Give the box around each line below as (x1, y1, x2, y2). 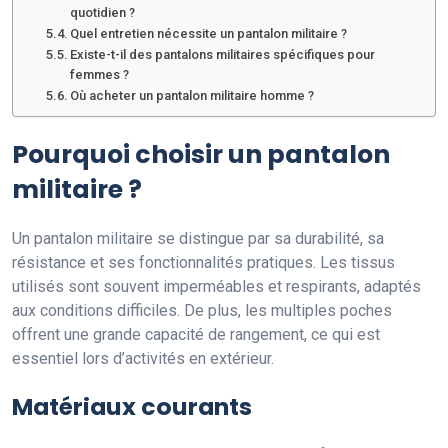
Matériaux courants (12, 389, 252, 423)
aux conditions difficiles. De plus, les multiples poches (12, 300, 392, 320)
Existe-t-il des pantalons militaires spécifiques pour (70, 46, 376, 62)
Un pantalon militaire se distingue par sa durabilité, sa (12, 228, 384, 248)
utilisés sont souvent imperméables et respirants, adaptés (12, 276, 421, 296)
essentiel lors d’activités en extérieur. (12, 348, 274, 368)
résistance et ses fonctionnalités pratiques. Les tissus (12, 252, 395, 272)
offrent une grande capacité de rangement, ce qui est (12, 324, 380, 344)
